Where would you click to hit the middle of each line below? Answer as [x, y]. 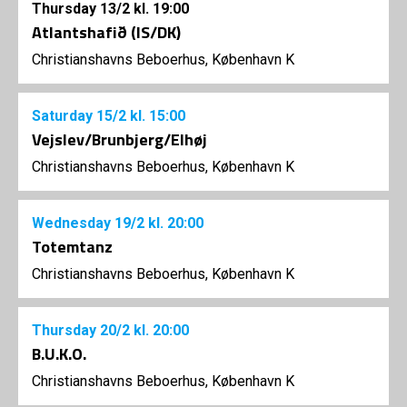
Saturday [64, 115]
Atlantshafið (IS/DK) [106, 32]
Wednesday [73, 223]
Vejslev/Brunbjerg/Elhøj [119, 139]
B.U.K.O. [59, 353]
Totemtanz [72, 246]
